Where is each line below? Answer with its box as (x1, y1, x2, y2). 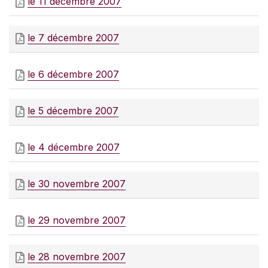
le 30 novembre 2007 (28, 178, 126, 190)
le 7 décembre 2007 (28, 32, 119, 44)
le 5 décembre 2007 (28, 105, 118, 117)
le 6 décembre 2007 (28, 68, 119, 81)
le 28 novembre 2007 (28, 251, 126, 263)
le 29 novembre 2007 (28, 214, 126, 227)
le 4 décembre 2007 (28, 141, 120, 154)
